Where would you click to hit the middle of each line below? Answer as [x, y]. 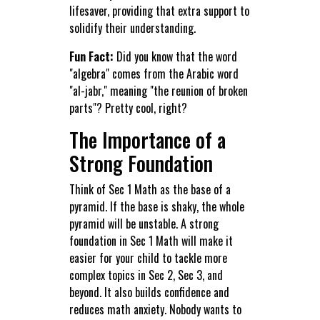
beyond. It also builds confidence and [149, 292]
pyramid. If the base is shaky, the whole [156, 207]
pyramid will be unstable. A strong [144, 224]
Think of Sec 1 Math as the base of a [150, 190]
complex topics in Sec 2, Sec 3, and [146, 275]
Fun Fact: [91, 57]
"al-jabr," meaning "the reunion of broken [158, 91]
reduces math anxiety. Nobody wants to [155, 310]
